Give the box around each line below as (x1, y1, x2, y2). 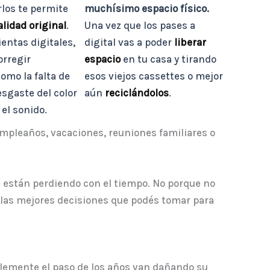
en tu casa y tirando (122, 53, 216, 66)
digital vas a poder (84, 36, 172, 49)
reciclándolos (104, 87, 169, 99)
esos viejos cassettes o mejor (84, 70, 223, 83)
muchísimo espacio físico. (84, 2, 209, 15)
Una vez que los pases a (84, 19, 195, 32)
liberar (174, 36, 206, 49)
